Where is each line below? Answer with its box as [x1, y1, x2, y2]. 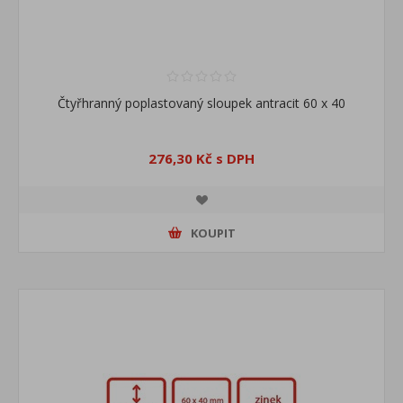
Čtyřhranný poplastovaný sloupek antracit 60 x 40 [58, 94, 345, 112]
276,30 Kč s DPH [148, 149, 255, 168]
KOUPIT [190, 224, 236, 241]
